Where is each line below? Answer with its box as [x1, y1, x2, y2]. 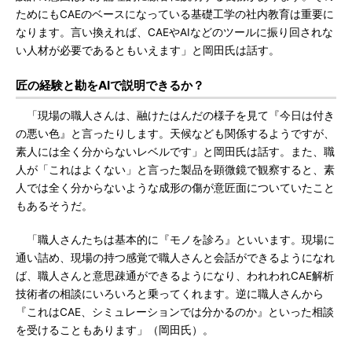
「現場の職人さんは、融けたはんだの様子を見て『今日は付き [16, 109, 335, 122]
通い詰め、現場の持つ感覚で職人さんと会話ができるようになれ [16, 251, 335, 264]
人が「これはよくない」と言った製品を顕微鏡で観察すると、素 [16, 163, 335, 176]
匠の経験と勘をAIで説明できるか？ [16, 78, 204, 93]
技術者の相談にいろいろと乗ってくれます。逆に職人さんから [16, 288, 324, 300]
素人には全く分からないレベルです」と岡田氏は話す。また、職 [16, 145, 335, 158]
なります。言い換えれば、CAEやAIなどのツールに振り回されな [16, 26, 333, 38]
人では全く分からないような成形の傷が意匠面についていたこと [16, 181, 335, 194]
